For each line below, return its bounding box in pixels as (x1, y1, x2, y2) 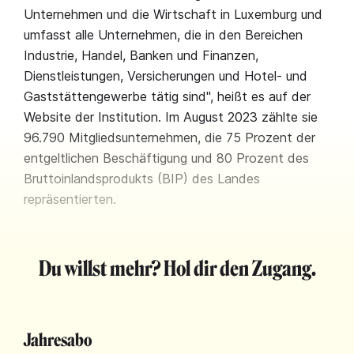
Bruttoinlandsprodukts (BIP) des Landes (24, 171, 260, 186)
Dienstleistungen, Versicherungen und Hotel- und (24, 68, 307, 84)
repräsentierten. (24, 191, 116, 207)
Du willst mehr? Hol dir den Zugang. (38, 257, 316, 281)
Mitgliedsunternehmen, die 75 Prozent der (69, 130, 315, 145)
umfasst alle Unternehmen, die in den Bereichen (24, 27, 303, 43)
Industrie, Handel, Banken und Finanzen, (24, 47, 258, 63)
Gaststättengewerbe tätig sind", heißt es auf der (24, 88, 311, 104)
